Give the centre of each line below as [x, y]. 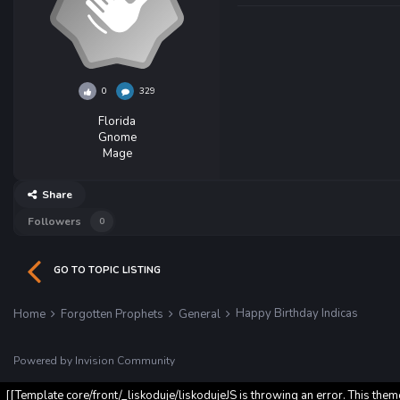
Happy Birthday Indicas [297, 313]
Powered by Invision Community [94, 361]
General [201, 314]
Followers [54, 221]
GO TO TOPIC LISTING [107, 270]
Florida [117, 121]
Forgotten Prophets [113, 314]
